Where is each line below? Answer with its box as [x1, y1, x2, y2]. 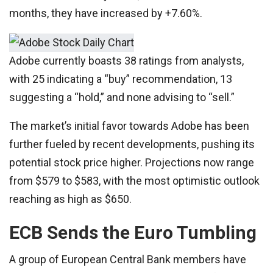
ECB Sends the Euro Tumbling [9, 222, 257, 244]
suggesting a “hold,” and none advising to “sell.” [9, 91, 235, 104]
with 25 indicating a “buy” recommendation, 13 [9, 73, 232, 86]
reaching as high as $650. [9, 193, 132, 206]
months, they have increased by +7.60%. [9, 7, 202, 19]
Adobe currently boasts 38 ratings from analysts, [9, 54, 244, 68]
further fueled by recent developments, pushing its [9, 138, 255, 151]
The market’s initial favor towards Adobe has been [9, 119, 249, 133]
